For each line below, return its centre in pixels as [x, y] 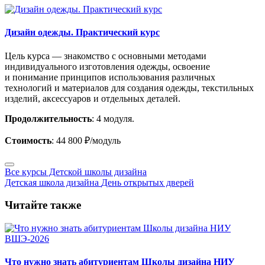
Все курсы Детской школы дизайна [76, 172]
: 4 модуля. [114, 118]
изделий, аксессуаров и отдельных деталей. [93, 98]
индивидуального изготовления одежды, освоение [107, 66]
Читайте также [43, 205]
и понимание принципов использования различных [110, 77]
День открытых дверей [148, 182]
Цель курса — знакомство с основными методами [106, 56]
